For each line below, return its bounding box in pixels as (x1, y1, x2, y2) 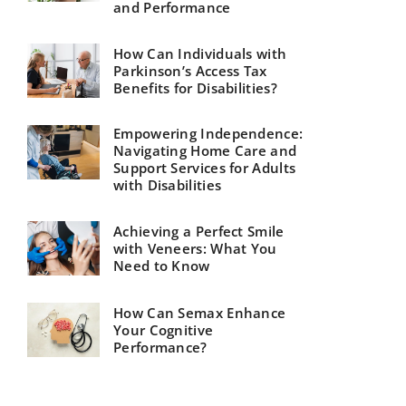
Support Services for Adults (113, 159, 296, 178)
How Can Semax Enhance (113, 303, 286, 322)
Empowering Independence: (113, 124, 304, 143)
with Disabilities (113, 176, 222, 195)
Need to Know (113, 256, 210, 275)
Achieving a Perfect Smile (113, 221, 285, 240)
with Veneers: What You (113, 238, 277, 257)
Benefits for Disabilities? (113, 78, 277, 97)
